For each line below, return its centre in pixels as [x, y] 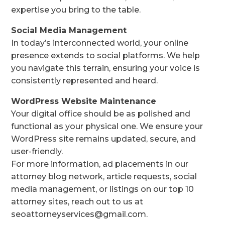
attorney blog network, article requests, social [104, 177]
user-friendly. [37, 152]
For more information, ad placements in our [100, 164]
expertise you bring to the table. [76, 10]
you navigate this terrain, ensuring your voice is [106, 68]
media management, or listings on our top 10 [103, 189]
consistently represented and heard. [85, 81]
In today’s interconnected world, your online [100, 43]
